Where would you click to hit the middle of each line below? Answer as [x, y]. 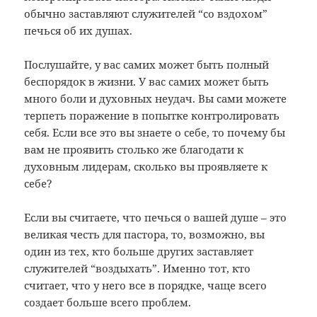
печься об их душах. [79, 30]
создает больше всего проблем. [108, 302]
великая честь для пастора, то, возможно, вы [145, 234]
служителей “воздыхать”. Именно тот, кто [138, 268]
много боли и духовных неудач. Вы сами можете [156, 98]
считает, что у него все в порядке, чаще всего [146, 285]
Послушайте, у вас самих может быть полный [147, 64]
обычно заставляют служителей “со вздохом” [146, 13]
